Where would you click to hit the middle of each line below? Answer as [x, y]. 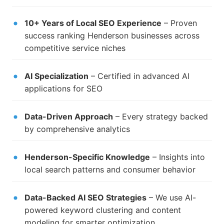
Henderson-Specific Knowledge [87, 157]
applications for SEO [63, 89]
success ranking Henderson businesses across [112, 36]
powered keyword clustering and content [103, 210]
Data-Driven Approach [69, 117]
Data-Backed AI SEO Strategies [85, 198]
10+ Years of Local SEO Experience [93, 23]
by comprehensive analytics [77, 129]
